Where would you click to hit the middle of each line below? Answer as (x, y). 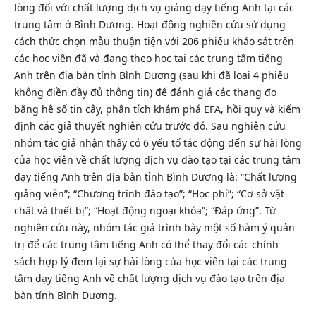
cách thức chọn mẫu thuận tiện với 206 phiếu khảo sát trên (154, 41)
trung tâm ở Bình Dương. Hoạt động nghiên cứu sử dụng (150, 24)
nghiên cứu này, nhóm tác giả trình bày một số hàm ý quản (154, 227)
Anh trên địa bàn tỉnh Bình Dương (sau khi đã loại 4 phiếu (151, 75)
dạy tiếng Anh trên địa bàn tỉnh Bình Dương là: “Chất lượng (155, 176)
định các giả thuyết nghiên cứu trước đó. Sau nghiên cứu (150, 126)
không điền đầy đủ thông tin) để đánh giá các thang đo (145, 92)
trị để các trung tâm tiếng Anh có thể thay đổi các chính (146, 244)
